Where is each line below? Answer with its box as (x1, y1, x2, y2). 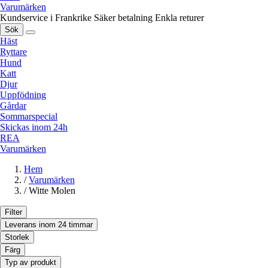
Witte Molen (29, 185, 75, 196)
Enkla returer (155, 13, 204, 23)
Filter (5, 208, 22, 217)
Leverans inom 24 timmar (5, 220, 93, 230)
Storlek (5, 233, 29, 242)
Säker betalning (94, 13, 153, 23)
